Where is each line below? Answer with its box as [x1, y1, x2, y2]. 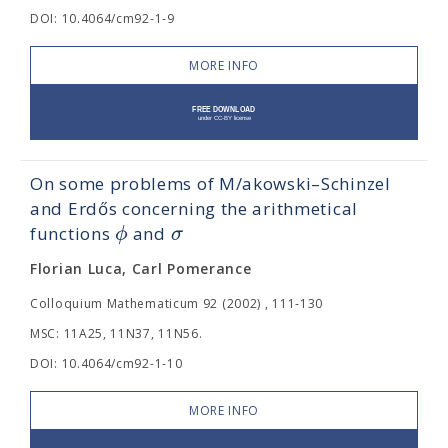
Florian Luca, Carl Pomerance [30, 259, 252, 278]
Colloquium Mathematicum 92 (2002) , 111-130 [30, 295, 324, 312]
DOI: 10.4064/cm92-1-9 [30, 10, 175, 27]
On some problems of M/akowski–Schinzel [30, 172, 391, 195]
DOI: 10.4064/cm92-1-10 [30, 355, 183, 372]
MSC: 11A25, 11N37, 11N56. [30, 325, 203, 342]
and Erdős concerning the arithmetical [30, 197, 358, 220]
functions [30, 222, 115, 245]
